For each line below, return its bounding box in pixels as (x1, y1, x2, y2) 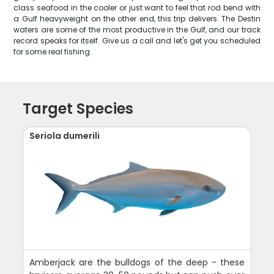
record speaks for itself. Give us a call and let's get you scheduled (13, 35, 261, 46)
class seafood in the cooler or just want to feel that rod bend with (13, 2, 261, 13)
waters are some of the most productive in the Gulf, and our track (13, 24, 261, 35)
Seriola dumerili (29, 130, 100, 142)
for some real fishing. (13, 46, 92, 57)
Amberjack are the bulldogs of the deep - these (29, 256, 245, 268)
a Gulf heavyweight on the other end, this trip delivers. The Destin (13, 13, 261, 24)
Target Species (23, 98, 134, 119)
